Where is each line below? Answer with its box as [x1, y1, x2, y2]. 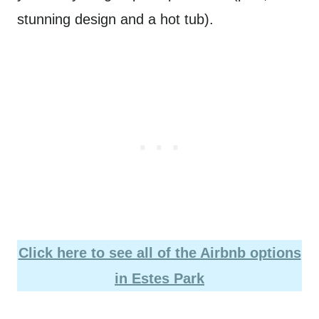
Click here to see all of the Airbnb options [18, 245, 301, 261]
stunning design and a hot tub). [17, 11, 214, 27]
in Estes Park [115, 271, 204, 286]
